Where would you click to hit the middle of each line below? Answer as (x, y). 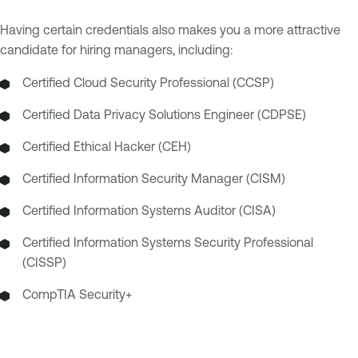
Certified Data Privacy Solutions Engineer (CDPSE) (164, 114)
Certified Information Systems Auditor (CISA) (149, 210)
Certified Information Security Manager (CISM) (154, 178)
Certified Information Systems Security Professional (168, 242)
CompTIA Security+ (77, 294)
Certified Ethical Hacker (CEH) (107, 146)
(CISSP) (44, 262)
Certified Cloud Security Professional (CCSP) (148, 82)
